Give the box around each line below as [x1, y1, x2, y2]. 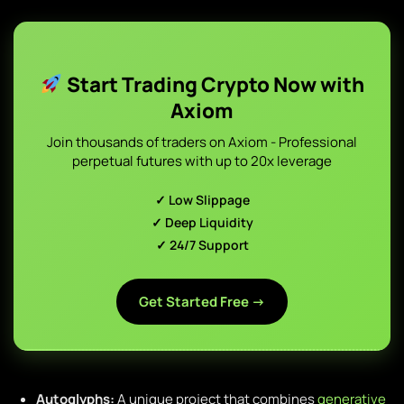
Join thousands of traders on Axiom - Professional [47, 133, 357, 151]
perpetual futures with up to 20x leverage [72, 151, 332, 170]
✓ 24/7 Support [155, 236, 249, 253]
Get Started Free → [139, 292, 265, 311]
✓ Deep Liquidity [151, 214, 253, 231]
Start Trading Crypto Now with [62, 70, 364, 98]
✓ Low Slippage [154, 191, 250, 208]
